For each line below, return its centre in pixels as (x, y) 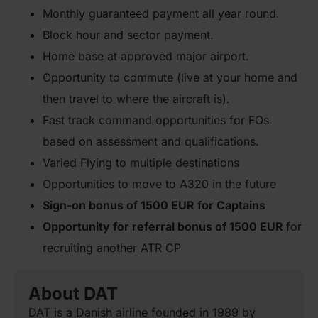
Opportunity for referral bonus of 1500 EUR (164, 226)
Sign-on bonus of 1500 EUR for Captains (154, 205)
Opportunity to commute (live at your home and (170, 77)
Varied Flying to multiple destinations (141, 163)
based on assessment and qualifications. (151, 141)
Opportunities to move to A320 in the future (159, 184)
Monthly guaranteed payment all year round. (161, 13)
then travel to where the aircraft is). (136, 99)
